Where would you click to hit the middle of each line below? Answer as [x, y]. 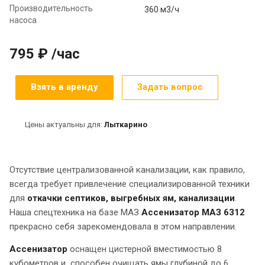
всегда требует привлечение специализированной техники [130, 184]
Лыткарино [126, 124]
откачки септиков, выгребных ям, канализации [131, 198]
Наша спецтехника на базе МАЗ [75, 212]
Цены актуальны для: [64, 124]
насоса [23, 20]
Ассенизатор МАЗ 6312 [193, 212]
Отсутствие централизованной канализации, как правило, [127, 169]
